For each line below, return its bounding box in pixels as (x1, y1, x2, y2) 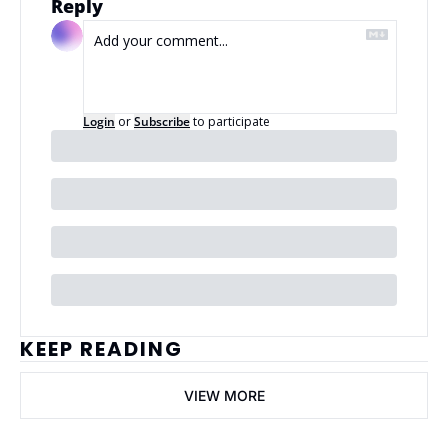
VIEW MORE (183, 386, 265, 404)
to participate (193, 112, 270, 130)
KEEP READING (20, 334, 183, 363)
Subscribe (134, 112, 190, 130)
